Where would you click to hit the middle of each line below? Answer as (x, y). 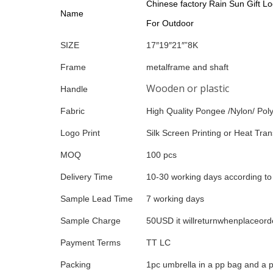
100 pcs (161, 154)
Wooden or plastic (188, 88)
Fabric (73, 111)
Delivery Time (87, 176)
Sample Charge (90, 220)
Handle (74, 89)
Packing (76, 264)
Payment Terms (90, 242)
